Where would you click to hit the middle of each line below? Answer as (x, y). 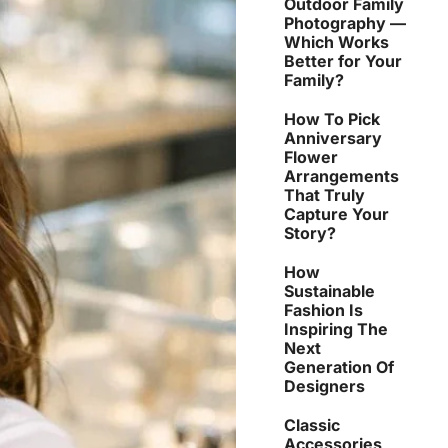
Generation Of (339, 366)
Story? (310, 232)
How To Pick (332, 118)
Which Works (336, 41)
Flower (311, 156)
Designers (324, 385)
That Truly (324, 194)
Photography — (345, 22)
